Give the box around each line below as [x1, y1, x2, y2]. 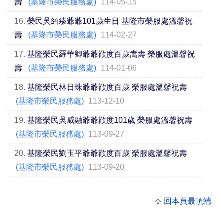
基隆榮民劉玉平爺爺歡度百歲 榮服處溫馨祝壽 [27, 149, 187, 157]
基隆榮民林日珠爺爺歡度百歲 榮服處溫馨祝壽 [27, 83, 187, 91]
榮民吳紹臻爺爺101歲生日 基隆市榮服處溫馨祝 [27, 17, 192, 25]
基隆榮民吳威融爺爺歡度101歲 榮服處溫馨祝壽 [27, 116, 192, 124]
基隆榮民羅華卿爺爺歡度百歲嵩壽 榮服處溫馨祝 [27, 50, 195, 58]
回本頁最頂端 [164, 197, 211, 205]
